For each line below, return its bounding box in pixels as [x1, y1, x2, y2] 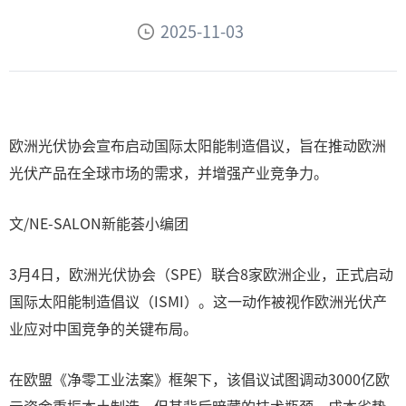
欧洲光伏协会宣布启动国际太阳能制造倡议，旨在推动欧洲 [9, 134, 386, 156]
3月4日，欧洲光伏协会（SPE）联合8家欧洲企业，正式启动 [9, 263, 393, 285]
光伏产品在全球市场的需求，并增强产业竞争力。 [9, 161, 328, 183]
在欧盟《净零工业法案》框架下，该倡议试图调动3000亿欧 [9, 368, 390, 390]
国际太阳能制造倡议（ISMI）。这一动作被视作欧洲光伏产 [9, 290, 387, 312]
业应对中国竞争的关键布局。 [9, 317, 198, 339]
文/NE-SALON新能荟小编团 [9, 212, 188, 234]
